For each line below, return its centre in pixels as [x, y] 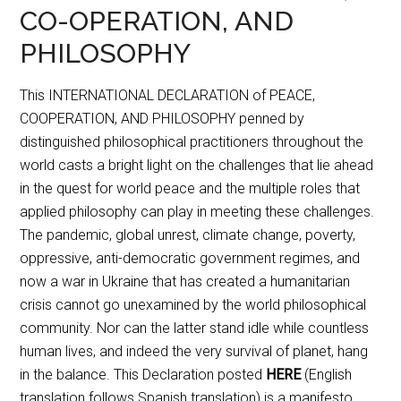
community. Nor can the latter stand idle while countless [195, 328]
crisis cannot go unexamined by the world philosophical [193, 304]
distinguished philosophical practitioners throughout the [192, 141]
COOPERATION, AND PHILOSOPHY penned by [162, 118]
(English [327, 374]
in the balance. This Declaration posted [143, 374]
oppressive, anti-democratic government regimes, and [190, 258]
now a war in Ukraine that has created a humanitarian [185, 281]
